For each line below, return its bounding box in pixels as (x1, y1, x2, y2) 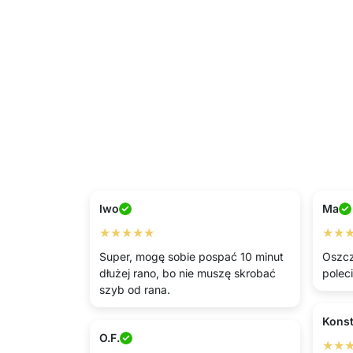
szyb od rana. (99, 283, 170, 296)
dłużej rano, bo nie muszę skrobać (99, 266, 276, 280)
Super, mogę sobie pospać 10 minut (99, 250, 284, 263)
